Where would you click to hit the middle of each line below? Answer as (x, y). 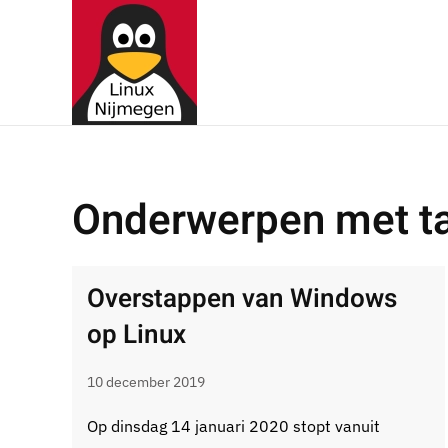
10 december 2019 (146, 382)
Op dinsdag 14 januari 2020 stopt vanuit (233, 426)
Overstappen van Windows (242, 299)
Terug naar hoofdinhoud (130, 57)
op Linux (136, 335)
